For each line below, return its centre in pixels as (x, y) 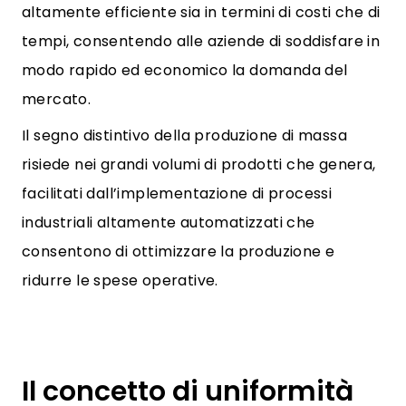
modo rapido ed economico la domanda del (185, 70)
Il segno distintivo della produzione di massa (184, 135)
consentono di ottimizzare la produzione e (179, 251)
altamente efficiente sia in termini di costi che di (201, 12)
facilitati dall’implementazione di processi (177, 193)
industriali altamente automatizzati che (169, 222)
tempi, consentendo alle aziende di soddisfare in (201, 41)
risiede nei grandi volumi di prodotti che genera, (199, 164)
